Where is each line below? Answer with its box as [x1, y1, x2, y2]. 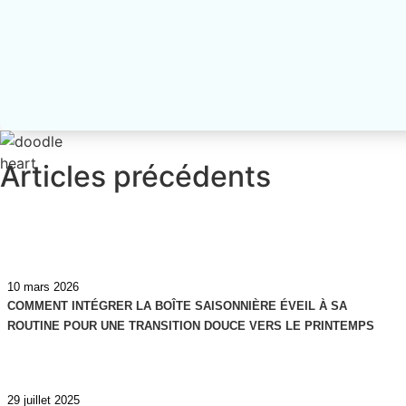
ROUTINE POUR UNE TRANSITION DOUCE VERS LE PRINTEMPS [7, 319, 374, 333]
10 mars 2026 [7, 280, 79, 295]
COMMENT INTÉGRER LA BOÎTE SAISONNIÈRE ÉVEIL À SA [7, 299, 347, 314]
